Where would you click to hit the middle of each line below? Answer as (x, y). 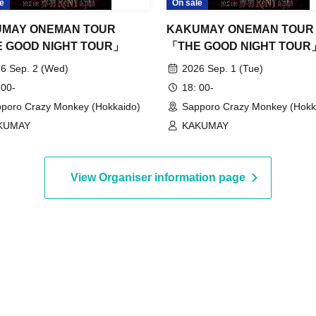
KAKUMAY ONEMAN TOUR (240, 30)
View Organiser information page (158, 178)
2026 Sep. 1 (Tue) (223, 69)
